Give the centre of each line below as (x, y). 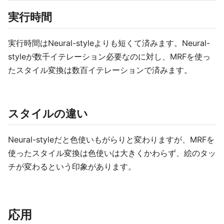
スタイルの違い (48, 113)
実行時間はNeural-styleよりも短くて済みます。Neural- (109, 43)
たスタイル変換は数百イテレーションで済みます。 (100, 70)
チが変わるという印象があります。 (72, 166)
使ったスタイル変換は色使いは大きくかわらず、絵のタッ (112, 153)
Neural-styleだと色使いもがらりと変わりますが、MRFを (111, 139)
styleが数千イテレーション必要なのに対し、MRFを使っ (109, 56)
